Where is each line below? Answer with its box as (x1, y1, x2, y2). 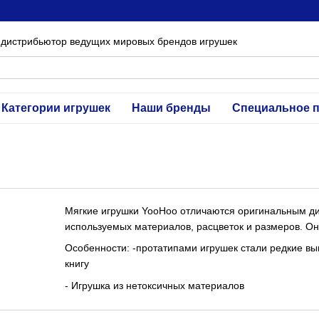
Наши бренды (131, 102, 211, 114)
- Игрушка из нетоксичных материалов (65, 279, 244, 291)
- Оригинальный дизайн (65, 301, 176, 313)
